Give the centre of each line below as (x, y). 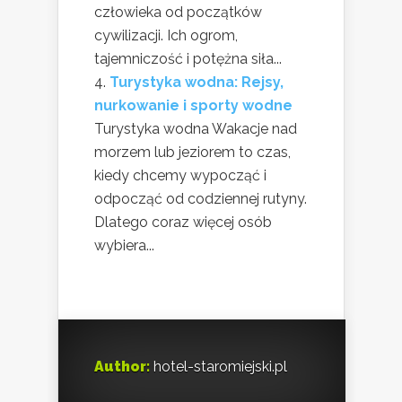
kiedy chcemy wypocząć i (180, 175)
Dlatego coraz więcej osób (183, 222)
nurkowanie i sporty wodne (193, 105)
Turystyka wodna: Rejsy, (197, 82)
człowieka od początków (178, 12)
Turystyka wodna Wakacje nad (196, 128)
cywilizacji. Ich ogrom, (166, 35)
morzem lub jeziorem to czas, (192, 152)
